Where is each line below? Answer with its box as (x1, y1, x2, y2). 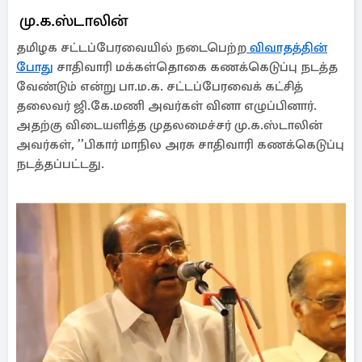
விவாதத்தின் (246, 40, 327, 56)
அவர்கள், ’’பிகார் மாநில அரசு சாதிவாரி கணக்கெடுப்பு (16, 137, 344, 153)
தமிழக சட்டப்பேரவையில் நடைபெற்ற (16, 40, 246, 56)
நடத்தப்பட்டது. (16, 156, 104, 172)
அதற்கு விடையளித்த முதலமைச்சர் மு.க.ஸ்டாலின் (16, 117, 322, 133)
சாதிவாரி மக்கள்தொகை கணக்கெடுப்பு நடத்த (53, 59, 338, 75)
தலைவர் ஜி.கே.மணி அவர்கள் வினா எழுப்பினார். (16, 98, 317, 114)
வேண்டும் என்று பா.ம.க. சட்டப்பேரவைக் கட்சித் (16, 78, 303, 95)
